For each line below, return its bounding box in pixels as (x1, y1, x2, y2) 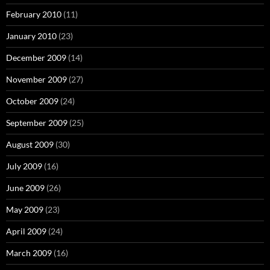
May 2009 (6, 204, 43, 215)
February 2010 (6, 9, 61, 20)
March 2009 (6, 248, 52, 259)
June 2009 (6, 183, 45, 193)
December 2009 (6, 52, 66, 63)
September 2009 (6, 118, 67, 128)
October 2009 (6, 96, 58, 107)
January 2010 (6, 31, 57, 42)
